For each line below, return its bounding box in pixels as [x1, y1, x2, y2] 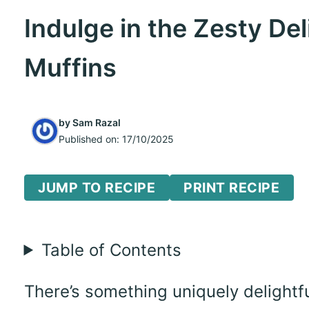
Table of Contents [41, 239, 181, 260]
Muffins [23, 52, 117, 83]
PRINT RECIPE [183, 179, 279, 196]
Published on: [58, 133, 122, 145]
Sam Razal [72, 117, 121, 128]
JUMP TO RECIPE [38, 179, 155, 196]
